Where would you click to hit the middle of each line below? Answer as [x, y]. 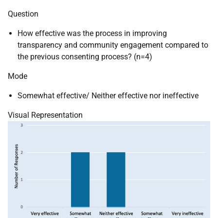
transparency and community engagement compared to [113, 45]
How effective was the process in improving [92, 34]
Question [23, 14]
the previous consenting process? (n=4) [85, 57]
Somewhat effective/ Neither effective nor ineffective [108, 96]
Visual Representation [45, 115]
